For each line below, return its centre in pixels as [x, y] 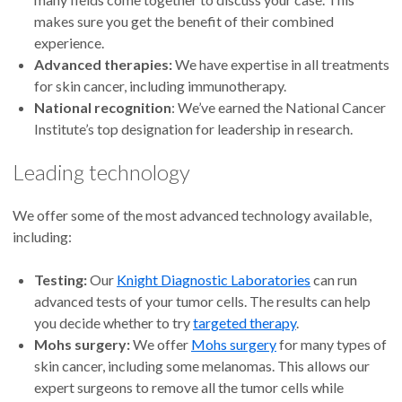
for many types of [332, 345]
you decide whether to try [114, 323]
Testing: [61, 280]
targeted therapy [245, 323]
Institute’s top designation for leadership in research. [193, 129]
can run [334, 280]
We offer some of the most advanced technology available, [192, 215]
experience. [69, 43]
